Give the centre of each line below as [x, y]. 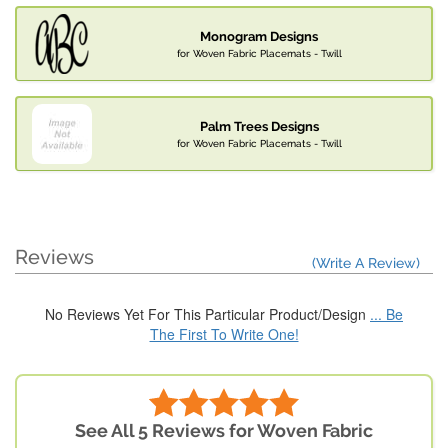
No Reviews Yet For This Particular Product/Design [207, 314]
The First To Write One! [224, 334]
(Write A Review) [366, 263]
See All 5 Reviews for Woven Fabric [224, 431]
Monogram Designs [259, 37]
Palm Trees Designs [259, 127]
